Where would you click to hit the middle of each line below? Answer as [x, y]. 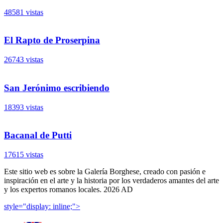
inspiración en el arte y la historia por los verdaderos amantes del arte [111, 180]
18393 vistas [24, 107]
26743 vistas [24, 60]
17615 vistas [24, 155]
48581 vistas [24, 12]
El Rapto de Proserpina [52, 40]
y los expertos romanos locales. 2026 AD [68, 189]
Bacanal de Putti [38, 135]
